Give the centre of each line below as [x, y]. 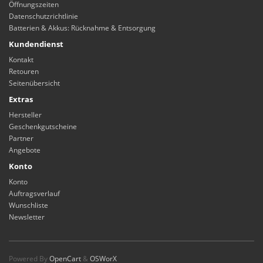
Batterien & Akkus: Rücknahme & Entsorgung [82, 28]
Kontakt [21, 60]
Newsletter [27, 217]
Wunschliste [28, 205]
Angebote [25, 150]
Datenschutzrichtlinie [43, 16]
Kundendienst [36, 44]
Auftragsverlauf [34, 193]
